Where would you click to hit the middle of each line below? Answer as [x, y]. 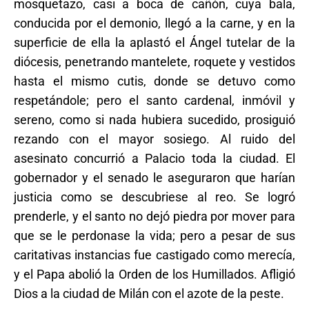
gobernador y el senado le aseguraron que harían [154, 177]
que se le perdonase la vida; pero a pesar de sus [154, 235]
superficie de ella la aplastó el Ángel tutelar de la [154, 42]
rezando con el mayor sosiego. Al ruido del [154, 139]
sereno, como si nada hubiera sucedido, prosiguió [154, 119]
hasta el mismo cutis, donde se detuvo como [154, 81]
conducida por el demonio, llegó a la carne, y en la [154, 23]
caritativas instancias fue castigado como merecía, [154, 255]
